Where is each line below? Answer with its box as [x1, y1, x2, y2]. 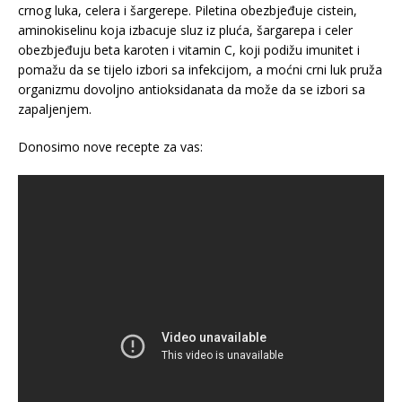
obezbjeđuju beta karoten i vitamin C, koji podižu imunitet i [18, 40, 360, 58]
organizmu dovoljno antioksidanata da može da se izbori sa [18, 80, 365, 98]
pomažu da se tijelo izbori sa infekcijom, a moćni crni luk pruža [18, 60, 382, 78]
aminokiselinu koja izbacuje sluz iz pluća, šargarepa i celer [18, 21, 353, 39]
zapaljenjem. [18, 100, 92, 118]
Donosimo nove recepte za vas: [18, 137, 203, 155]
